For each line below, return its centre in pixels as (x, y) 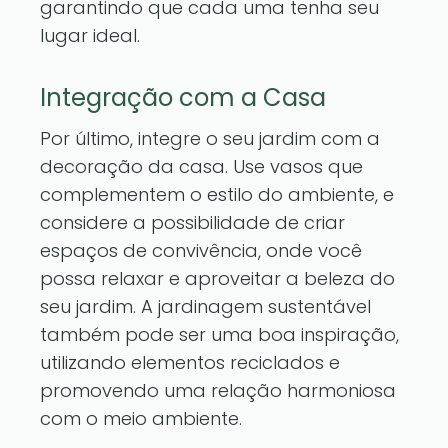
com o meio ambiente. (141, 418)
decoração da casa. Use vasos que (201, 166)
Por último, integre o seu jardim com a (210, 138)
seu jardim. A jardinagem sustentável (205, 306)
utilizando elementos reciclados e (190, 362)
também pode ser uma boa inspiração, (219, 334)
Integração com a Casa (183, 97)
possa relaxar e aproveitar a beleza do (217, 278)
